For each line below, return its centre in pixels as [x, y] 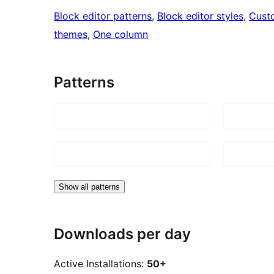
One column [120, 34]
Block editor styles [200, 16]
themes [71, 34]
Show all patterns [89, 187]
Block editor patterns [103, 16]
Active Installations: [100, 264]
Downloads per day [122, 234]
